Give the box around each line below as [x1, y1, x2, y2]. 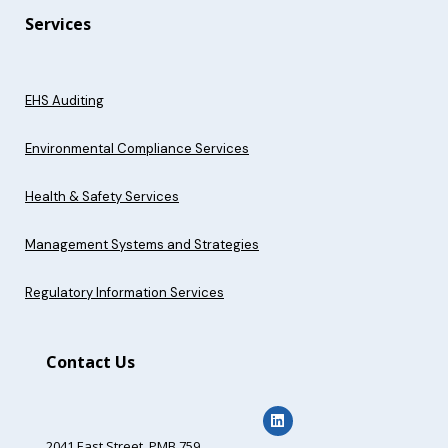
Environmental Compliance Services [25, 139, 249, 157]
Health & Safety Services [25, 187, 179, 205]
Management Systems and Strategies [25, 235, 259, 253]
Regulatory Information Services [25, 283, 224, 301]
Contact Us [46, 350, 135, 373]
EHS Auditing [25, 91, 104, 109]
